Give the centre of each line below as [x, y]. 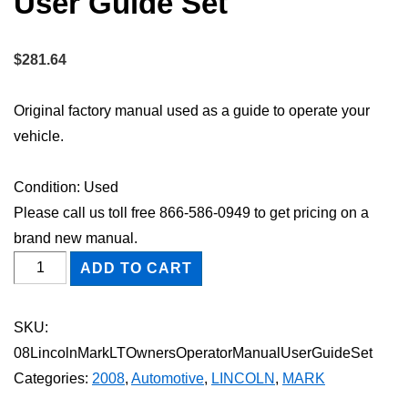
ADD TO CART [137, 268]
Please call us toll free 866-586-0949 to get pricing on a [191, 212]
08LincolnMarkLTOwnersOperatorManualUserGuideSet [193, 352]
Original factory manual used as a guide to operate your [192, 110]
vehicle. [39, 136]
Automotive [168, 378]
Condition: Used [66, 187]
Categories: [53, 378]
